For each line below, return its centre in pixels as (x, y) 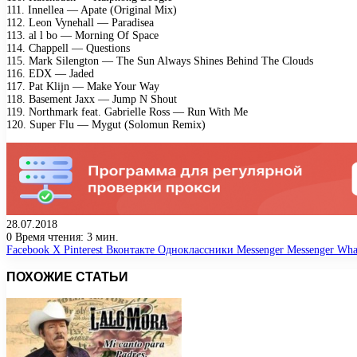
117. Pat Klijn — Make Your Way (83, 86)
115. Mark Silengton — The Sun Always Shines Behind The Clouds (160, 61)
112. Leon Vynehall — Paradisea (80, 22)
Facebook (28, 249)
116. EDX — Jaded (50, 73)
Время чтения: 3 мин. (65, 237)
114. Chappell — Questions (68, 48)
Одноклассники (196, 249)
